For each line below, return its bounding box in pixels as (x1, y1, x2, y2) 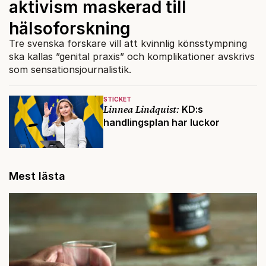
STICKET (103, 95, 131, 103)
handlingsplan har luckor (103, 116, 220, 128)
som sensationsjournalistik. (9, 63, 131, 75)
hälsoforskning (9, 18, 131, 39)
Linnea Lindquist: (103, 102, 179, 116)
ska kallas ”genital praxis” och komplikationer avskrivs (9, 50, 255, 62)
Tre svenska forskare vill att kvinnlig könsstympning (9, 37, 247, 49)
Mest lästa (9, 169, 65, 182)
